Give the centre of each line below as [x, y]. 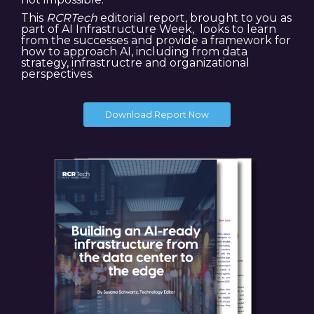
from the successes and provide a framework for [156, 41]
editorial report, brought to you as [194, 18]
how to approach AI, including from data [134, 52]
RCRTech [72, 18]
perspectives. [57, 74]
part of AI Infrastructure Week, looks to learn [149, 29]
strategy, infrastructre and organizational [135, 63]
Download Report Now [157, 115]
